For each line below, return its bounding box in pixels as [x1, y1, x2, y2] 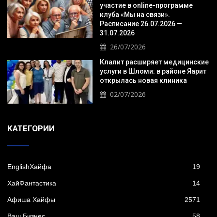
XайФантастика [7, 179, 56, 187]
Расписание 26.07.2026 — [99, 19, 182, 28]
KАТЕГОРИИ [7, 123, 55, 133]
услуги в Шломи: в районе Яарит [99, 67, 206, 75]
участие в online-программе [99, 1, 193, 9]
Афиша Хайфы [7, 195, 55, 203]
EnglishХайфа [7, 162, 51, 170]
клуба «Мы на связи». [99, 10, 170, 18]
